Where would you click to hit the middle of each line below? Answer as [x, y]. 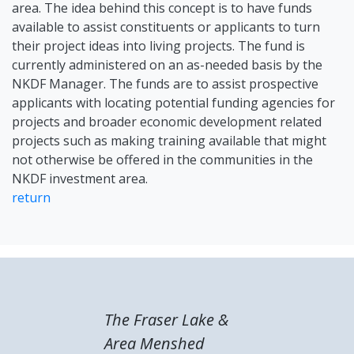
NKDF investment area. [80, 179]
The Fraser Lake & [166, 320]
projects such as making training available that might [169, 141]
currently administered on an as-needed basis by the [167, 65]
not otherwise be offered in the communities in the [162, 160]
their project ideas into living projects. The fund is [158, 46]
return [31, 198]
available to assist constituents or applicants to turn [166, 27]
